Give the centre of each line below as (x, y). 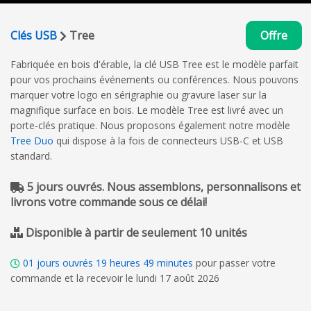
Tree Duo (32, 140)
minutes (175, 262)
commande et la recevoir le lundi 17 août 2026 (115, 278)
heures (125, 262)
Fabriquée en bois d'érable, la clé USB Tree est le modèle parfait (154, 64)
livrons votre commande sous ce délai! (109, 202)
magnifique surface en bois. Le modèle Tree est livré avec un (147, 110)
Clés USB (34, 35)
